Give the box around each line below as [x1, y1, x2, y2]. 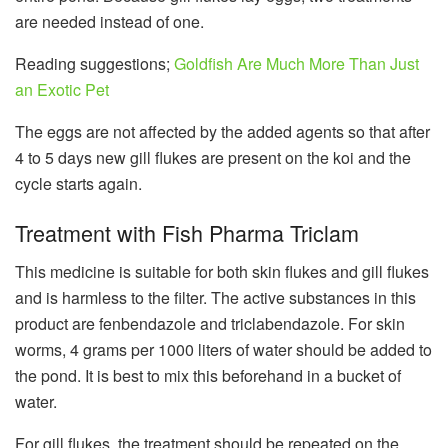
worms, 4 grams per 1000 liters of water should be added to [15, 338, 432, 362]
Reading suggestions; [15, 51, 174, 75]
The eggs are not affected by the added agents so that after [15, 119, 430, 143]
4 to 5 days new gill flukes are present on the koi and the [15, 145, 411, 169]
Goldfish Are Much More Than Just [174, 51, 419, 75]
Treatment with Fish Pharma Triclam [15, 217, 359, 249]
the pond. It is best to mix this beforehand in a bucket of [15, 364, 401, 388]
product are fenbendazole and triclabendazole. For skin [15, 312, 405, 336]
